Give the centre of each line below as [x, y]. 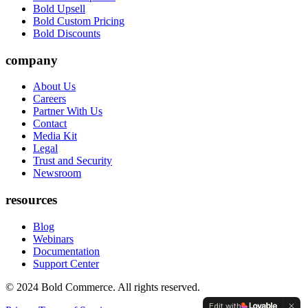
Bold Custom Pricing [79, 21]
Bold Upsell [59, 8]
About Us [54, 87]
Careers [49, 99]
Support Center [66, 263]
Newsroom [57, 173]
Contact [50, 124]
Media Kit [55, 136]
